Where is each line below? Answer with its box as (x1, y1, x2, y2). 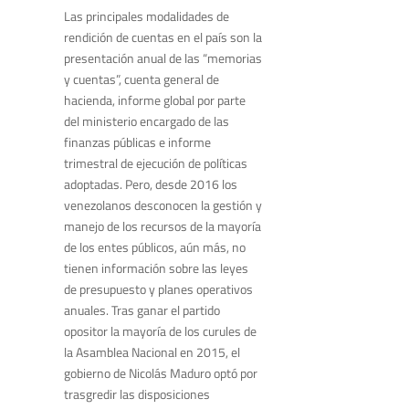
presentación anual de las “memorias (64, 48, 262, 68)
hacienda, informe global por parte (64, 90, 246, 110)
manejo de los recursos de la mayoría (64, 216, 261, 236)
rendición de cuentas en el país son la (64, 27, 262, 47)
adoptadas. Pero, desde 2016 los (64, 174, 237, 194)
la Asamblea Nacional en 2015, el (64, 342, 240, 362)
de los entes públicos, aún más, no (64, 237, 246, 257)
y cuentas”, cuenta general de (64, 69, 219, 89)
